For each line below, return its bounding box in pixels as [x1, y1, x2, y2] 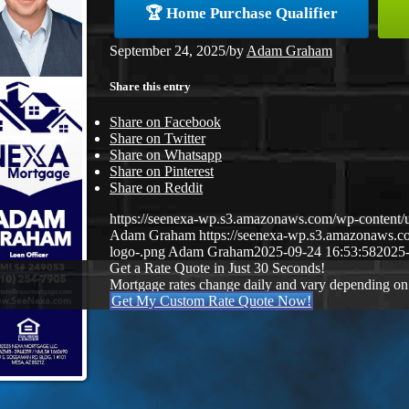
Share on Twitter [110, 131, 205, 147]
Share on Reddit [110, 180, 203, 196]
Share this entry [110, 79, 191, 94]
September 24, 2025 [110, 43, 225, 58]
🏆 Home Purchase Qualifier [145, 5, 338, 22]
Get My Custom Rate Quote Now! [111, 293, 311, 309]
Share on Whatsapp [110, 147, 222, 163]
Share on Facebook [110, 114, 221, 131]
